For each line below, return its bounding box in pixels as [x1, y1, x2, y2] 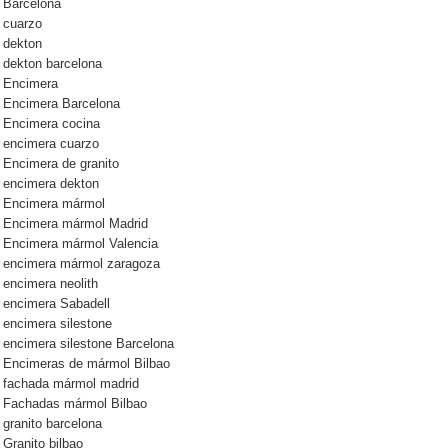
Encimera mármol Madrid [3, 217, 148, 232]
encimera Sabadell [3, 297, 110, 312]
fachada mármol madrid [3, 377, 139, 392]
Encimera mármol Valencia [3, 237, 158, 252]
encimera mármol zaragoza [3, 257, 160, 272]
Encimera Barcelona [3, 97, 120, 112]
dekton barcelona [3, 57, 102, 72]
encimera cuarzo [3, 137, 99, 152]
